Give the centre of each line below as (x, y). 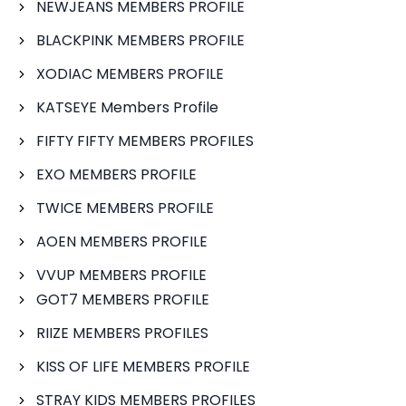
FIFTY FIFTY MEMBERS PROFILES (145, 141)
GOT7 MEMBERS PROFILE (123, 300)
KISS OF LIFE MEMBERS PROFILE (143, 367)
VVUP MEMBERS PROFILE (121, 275)
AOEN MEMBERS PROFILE (122, 242)
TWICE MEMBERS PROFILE (125, 208)
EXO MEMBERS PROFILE (116, 174)
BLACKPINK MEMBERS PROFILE (140, 40)
